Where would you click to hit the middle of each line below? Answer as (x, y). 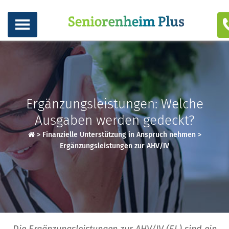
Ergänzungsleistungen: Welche (114, 104)
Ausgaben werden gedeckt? (114, 120)
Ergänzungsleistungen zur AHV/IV (114, 146)
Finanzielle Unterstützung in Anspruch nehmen (119, 135)
